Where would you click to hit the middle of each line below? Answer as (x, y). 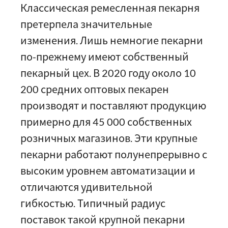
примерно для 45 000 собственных (106, 122)
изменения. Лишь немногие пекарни (112, 40)
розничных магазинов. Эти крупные (109, 138)
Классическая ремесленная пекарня (110, 8)
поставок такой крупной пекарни (103, 219)
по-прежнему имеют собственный (105, 56)
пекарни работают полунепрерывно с (114, 154)
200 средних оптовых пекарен (95, 89)
